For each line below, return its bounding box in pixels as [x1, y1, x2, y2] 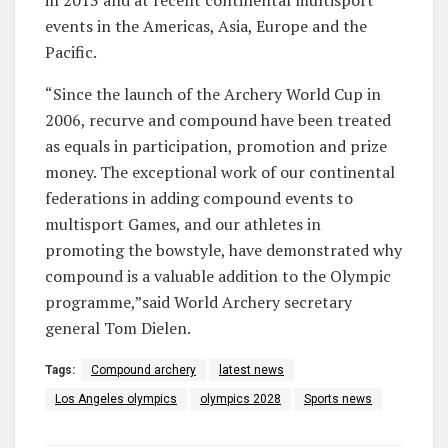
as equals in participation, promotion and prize [45, 135, 387, 158]
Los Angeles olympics [55, 392, 177, 407]
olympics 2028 [200, 392, 281, 407]
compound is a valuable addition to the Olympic [45, 265, 391, 288]
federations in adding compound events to [45, 187, 353, 210]
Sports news [304, 392, 372, 407]
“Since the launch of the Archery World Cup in [45, 83, 381, 106]
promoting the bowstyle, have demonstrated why [45, 239, 402, 262]
